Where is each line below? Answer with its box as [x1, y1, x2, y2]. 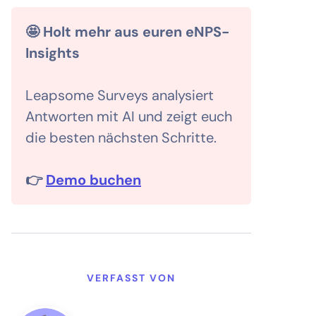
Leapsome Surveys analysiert [25, 86, 214, 105]
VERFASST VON [86, 272, 176, 285]
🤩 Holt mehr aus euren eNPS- [25, 23, 230, 42]
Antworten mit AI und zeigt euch [25, 107, 233, 126]
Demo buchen [46, 171, 141, 190]
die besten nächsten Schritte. [25, 128, 217, 147]
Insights [25, 44, 80, 63]
